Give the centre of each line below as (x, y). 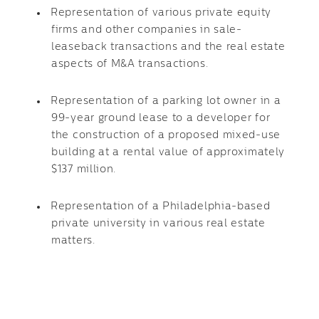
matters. (73, 241)
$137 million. (84, 169)
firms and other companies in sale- (147, 30)
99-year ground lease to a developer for (161, 118)
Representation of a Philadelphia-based (161, 206)
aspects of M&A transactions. (130, 64)
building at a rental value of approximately (168, 152)
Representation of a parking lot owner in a (166, 101)
